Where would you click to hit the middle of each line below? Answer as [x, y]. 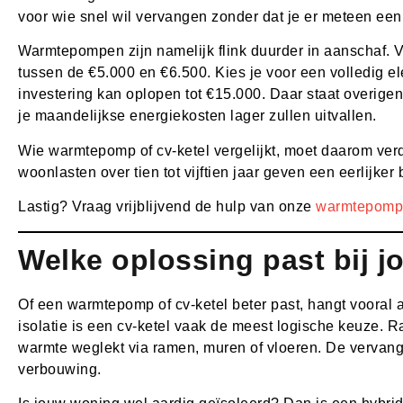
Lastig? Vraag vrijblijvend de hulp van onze [167, 207]
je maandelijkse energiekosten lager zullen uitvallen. [197, 116]
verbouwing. [60, 369]
